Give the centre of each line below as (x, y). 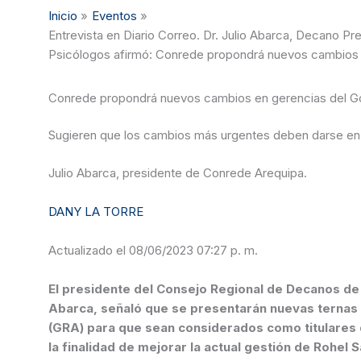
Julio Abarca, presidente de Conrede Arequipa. (180, 172)
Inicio (62, 15)
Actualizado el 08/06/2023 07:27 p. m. (157, 250)
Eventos (114, 15)
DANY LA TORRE (100, 211)
